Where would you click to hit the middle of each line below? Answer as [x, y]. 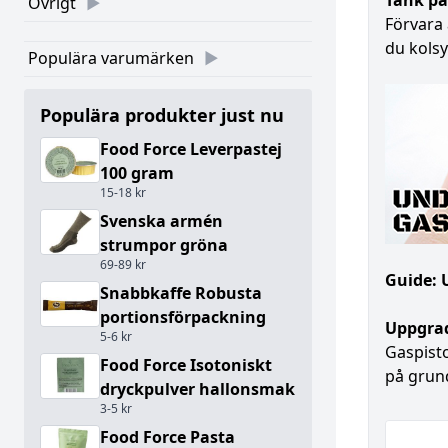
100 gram [137, 173]
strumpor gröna [164, 245]
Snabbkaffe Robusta [181, 293]
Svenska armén [161, 221]
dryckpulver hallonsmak [197, 389]
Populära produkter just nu [162, 115]
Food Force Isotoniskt [186, 365]
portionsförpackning [183, 317]
